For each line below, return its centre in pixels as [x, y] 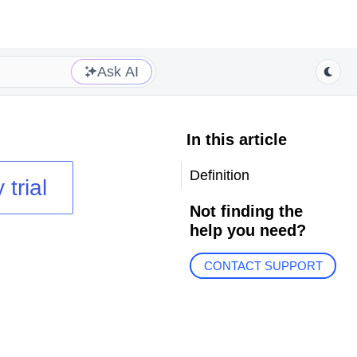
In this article [236, 139]
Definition [219, 175]
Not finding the [246, 211]
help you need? [247, 230]
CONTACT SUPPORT [263, 266]
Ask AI [118, 71]
